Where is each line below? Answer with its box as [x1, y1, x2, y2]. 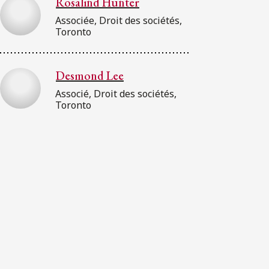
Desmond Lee [56, 67, 124, 83]
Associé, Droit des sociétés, [55, 86, 177, 100]
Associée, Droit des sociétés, [55, 13, 182, 27]
